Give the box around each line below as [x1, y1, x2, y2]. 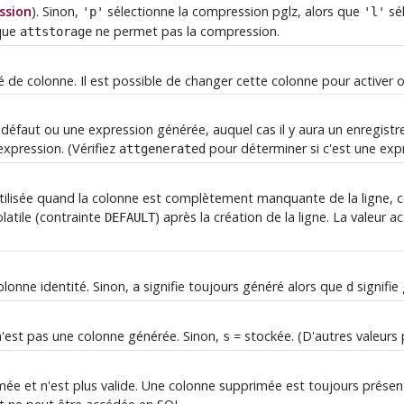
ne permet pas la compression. [92, 23, 280, 41]
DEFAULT [105, 210, 156, 225]
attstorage [20, 24, 93, 40]
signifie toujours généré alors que [140, 278, 347, 296]
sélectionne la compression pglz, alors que [104, 3, 364, 21]
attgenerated [119, 142, 207, 157]
